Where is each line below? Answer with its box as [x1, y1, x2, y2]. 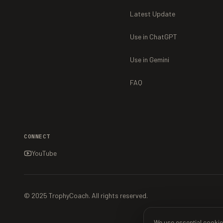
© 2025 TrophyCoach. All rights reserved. [24, 191, 148, 200]
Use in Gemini [130, 55, 170, 64]
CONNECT [24, 133, 50, 140]
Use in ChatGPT [130, 32, 178, 41]
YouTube [32, 149, 57, 157]
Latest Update [130, 9, 176, 18]
